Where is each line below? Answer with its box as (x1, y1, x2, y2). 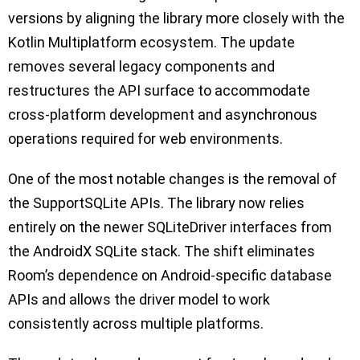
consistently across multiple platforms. (8, 315, 264, 333)
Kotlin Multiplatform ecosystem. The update (8, 34, 295, 51)
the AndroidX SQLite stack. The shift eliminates (8, 243, 315, 260)
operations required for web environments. (8, 130, 283, 148)
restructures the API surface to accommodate (8, 82, 310, 100)
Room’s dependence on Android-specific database (8, 267, 332, 284)
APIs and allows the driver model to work (8, 291, 270, 309)
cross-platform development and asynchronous (8, 106, 317, 124)
